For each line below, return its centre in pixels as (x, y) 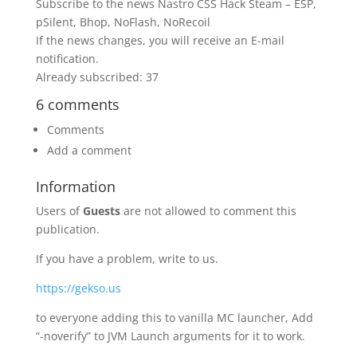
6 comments (77, 104)
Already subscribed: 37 (97, 76)
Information (75, 186)
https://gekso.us (78, 288)
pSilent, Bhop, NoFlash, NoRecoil (123, 22)
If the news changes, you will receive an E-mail (160, 40)
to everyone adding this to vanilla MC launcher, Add (174, 317)
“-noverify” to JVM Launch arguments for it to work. (170, 335)
